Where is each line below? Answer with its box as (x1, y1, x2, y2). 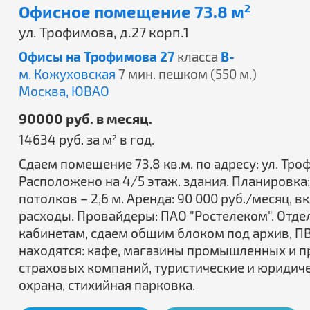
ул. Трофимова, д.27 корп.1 (19, 24, 189, 40)
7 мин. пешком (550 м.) (118, 66, 257, 82)
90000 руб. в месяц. (19, 110, 152, 127)
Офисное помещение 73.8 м (19, 1, 244, 21)
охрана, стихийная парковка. (19, 277, 195, 293)
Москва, (19, 83, 71, 99)
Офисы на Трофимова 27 (19, 48, 174, 64)
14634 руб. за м (19, 131, 112, 147)
